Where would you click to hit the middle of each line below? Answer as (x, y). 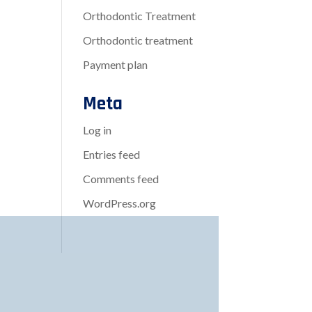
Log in (97, 130)
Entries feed (112, 155)
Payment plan (116, 65)
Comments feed (121, 179)
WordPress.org (120, 203)
